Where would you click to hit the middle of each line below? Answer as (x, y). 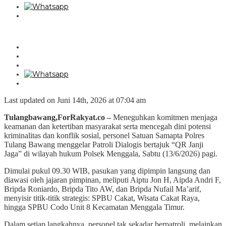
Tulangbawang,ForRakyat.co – (58, 117)
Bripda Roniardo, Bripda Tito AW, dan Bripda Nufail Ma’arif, (103, 189)
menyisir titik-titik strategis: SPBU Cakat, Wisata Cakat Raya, (102, 198)
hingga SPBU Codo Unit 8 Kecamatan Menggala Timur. (94, 207)
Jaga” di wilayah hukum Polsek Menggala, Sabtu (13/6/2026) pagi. (111, 153)
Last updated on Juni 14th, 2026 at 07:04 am (75, 100)
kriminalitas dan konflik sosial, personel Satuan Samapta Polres (104, 135)
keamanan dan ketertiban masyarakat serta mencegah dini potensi (107, 126)
